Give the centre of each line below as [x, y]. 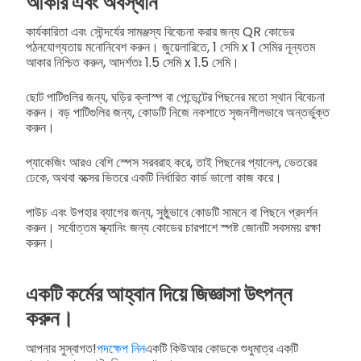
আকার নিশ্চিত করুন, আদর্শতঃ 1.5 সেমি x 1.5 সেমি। [133, 63]
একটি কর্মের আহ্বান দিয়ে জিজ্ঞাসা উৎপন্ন [159, 294]
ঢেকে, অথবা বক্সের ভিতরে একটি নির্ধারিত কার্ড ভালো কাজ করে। [154, 178]
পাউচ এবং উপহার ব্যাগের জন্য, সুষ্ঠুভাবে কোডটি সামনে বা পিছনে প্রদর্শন [172, 213]
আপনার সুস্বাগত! [61, 348]
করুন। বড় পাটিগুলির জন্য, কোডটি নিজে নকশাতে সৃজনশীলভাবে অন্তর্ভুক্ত [178, 113]
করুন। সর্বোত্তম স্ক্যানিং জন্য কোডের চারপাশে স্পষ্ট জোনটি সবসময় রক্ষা [173, 228]
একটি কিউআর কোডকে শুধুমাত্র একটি [222, 348]
